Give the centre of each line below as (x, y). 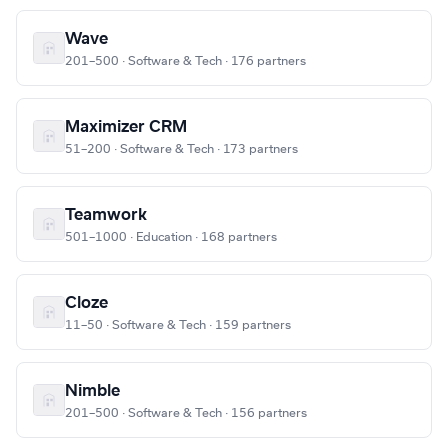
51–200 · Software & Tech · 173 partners (181, 149)
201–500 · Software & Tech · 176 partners (185, 61)
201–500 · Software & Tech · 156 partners (186, 413)
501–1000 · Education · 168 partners (171, 237)
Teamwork (106, 215)
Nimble (92, 391)
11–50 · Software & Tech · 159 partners (178, 325)
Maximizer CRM (126, 127)
